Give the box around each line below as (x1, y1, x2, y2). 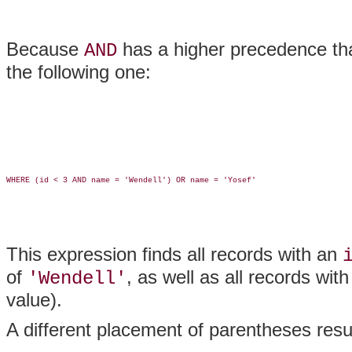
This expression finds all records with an (6, 244, 343, 265)
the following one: (6, 61, 151, 82)
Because (6, 38, 84, 60)
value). (6, 289, 62, 310)
